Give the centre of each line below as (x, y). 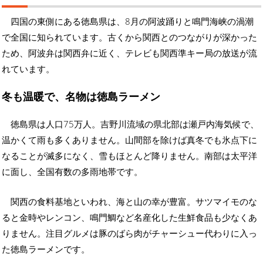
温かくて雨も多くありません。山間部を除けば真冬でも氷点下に (129, 140)
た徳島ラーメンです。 (46, 249)
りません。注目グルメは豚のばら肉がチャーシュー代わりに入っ (129, 233)
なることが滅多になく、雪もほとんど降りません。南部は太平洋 (129, 156)
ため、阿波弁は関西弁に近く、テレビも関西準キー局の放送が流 (129, 53)
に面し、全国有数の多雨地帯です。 (72, 172)
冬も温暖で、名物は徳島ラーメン (81, 97)
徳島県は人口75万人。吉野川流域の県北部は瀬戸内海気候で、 (135, 124)
